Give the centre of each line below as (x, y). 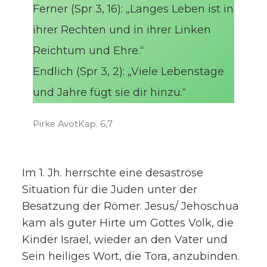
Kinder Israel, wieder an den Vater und (125, 239)
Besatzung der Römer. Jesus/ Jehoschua (131, 206)
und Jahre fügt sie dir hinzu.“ (110, 93)
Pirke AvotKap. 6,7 (73, 124)
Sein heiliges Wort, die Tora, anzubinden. (131, 256)
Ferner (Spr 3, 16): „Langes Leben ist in (133, 9)
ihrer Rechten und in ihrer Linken (122, 30)
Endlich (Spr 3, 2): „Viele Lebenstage (129, 72)
